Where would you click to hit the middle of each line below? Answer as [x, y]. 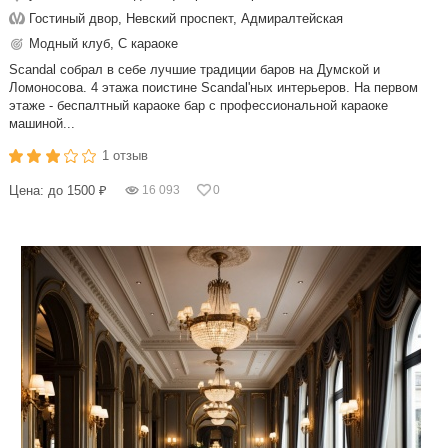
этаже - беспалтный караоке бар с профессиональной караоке [198, 105]
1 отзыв [125, 155]
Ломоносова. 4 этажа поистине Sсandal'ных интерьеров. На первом [213, 87]
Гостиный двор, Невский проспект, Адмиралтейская [186, 18]
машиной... [42, 123]
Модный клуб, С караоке [103, 43]
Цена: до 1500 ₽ [58, 190]
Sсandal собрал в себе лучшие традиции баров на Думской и [194, 69]
